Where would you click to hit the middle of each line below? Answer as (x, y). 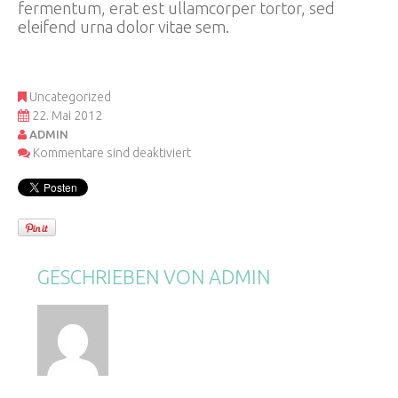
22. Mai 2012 (67, 115)
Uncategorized (70, 96)
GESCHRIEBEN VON (123, 276)
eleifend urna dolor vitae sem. (123, 26)
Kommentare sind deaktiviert (112, 152)
